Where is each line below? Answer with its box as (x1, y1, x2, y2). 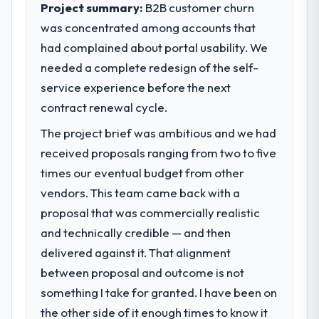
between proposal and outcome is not (41, 264, 245, 280)
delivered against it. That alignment (41, 244, 231, 260)
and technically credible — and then (41, 224, 231, 240)
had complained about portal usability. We (41, 39, 268, 55)
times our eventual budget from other (41, 164, 245, 180)
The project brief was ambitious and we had (41, 125, 277, 140)
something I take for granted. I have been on (41, 284, 278, 300)
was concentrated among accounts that (41, 19, 256, 35)
